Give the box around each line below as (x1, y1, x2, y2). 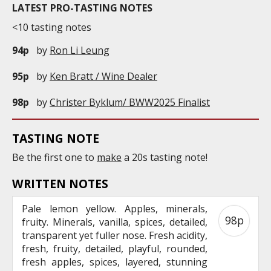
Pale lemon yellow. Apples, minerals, (22, 201, 207, 215)
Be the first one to (12, 150, 97, 164)
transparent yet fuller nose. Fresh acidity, (22, 228, 207, 242)
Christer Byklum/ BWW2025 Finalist (50, 96, 210, 109)
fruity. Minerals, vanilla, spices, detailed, (22, 215, 207, 229)
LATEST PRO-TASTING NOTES (12, 1, 152, 15)
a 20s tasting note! (122, 150, 207, 164)
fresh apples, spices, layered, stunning (22, 255, 207, 269)
